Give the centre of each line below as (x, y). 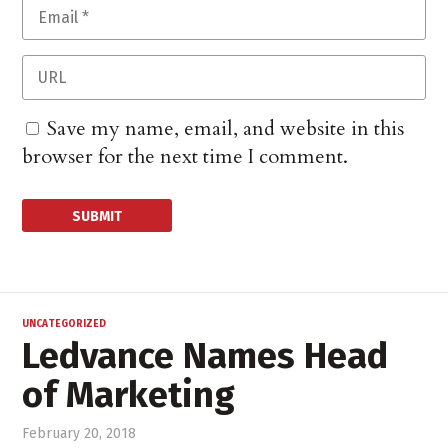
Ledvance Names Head (205, 355)
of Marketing (129, 394)
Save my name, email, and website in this (226, 128)
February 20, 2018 (79, 433)
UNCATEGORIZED (64, 323)
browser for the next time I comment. (185, 156)
